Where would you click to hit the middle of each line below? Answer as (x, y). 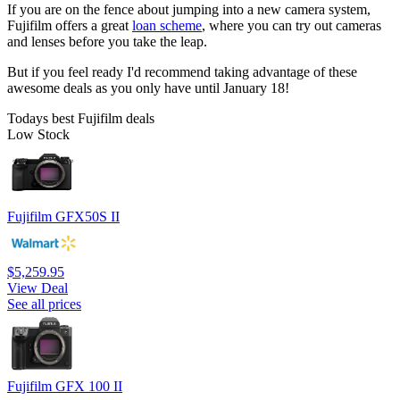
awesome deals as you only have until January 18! (154, 87)
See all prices (44, 304)
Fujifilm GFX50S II (63, 216)
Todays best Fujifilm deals (81, 118)
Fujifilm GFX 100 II (65, 386)
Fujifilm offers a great (70, 25)
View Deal (37, 287)
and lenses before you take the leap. (109, 41)
